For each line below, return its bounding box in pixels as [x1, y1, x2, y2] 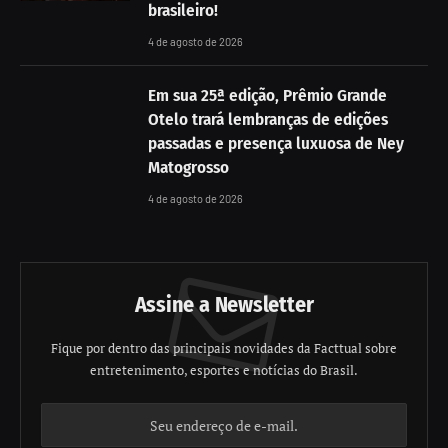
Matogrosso [148, 157, 229, 179]
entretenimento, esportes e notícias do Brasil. [90, 361, 358, 380]
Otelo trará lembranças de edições [148, 109, 388, 131]
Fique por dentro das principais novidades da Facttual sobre [51, 339, 397, 358]
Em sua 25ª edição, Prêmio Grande [148, 85, 387, 107]
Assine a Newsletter [134, 291, 314, 319]
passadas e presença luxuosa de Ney [148, 133, 404, 155]
